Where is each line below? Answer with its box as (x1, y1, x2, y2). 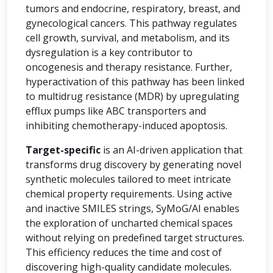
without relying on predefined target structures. (26, 231, 244, 244)
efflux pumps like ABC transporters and (26, 104, 206, 118)
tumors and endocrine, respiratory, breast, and (26, 2, 240, 15)
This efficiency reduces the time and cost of (26, 246, 222, 259)
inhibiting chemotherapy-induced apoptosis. (26, 119, 227, 132)
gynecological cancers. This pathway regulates (26, 16, 237, 30)
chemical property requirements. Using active (26, 187, 232, 200)
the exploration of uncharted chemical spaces (26, 216, 233, 230)
